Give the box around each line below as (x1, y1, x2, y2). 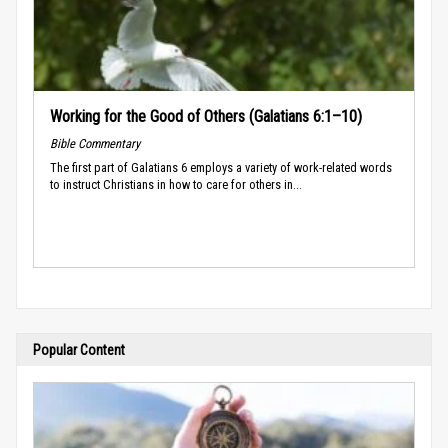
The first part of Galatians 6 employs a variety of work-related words (50, 159, 392, 175)
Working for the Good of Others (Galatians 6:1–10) (50, 106, 362, 126)
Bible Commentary (50, 135, 140, 151)
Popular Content (33, 341, 125, 358)
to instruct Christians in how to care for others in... (50, 176, 302, 192)
